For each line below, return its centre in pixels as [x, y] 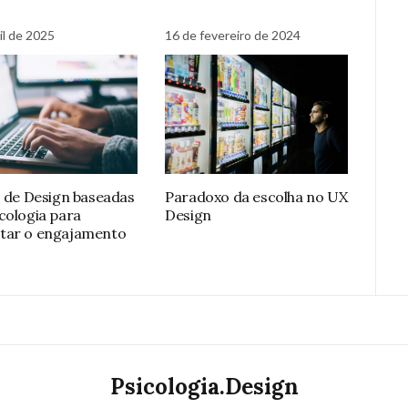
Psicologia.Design [204, 387]
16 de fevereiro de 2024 [233, 35]
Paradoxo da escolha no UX [256, 197]
